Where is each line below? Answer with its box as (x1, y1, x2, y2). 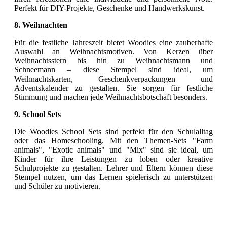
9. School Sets (14, 110, 61, 119)
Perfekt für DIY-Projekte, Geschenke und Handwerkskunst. (14, 4, 205, 13)
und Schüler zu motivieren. (14, 182, 100, 191)
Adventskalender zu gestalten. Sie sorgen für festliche (14, 84, 213, 93)
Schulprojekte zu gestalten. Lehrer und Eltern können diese (14, 164, 213, 173)
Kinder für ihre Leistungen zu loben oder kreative (14, 155, 213, 164)
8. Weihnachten (14, 21, 67, 30)
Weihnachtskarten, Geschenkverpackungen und (14, 74, 213, 84)
